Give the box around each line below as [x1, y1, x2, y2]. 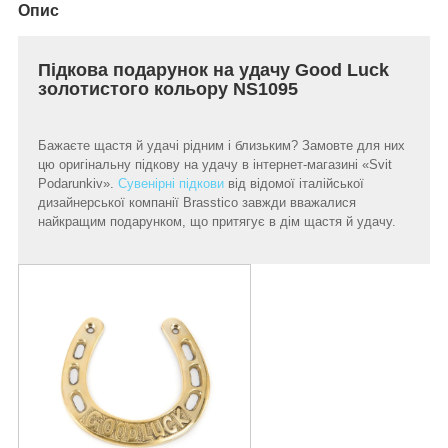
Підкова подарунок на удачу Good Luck [38, 59, 389, 80]
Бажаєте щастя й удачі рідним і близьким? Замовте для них [38, 137, 405, 153]
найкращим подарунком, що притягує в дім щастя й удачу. [38, 213, 400, 229]
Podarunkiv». [38, 175, 118, 191]
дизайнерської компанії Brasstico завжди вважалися [38, 194, 356, 210]
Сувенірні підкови [118, 175, 224, 191]
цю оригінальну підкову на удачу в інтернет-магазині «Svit [38, 156, 392, 172]
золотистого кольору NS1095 [38, 78, 298, 99]
